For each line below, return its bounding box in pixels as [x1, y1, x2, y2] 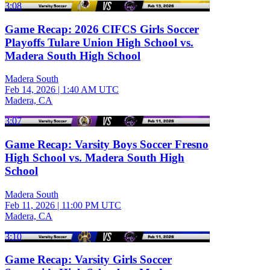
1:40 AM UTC [62, 84, 119, 95]
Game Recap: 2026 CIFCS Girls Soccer [5, 22, 199, 36]
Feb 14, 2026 [5, 84, 55, 95]
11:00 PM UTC [61, 199, 121, 210]
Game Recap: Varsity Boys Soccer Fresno [5, 137, 209, 151]
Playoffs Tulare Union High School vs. [5, 36, 193, 49]
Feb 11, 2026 [5, 199, 55, 210]
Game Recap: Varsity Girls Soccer [5, 253, 172, 266]
